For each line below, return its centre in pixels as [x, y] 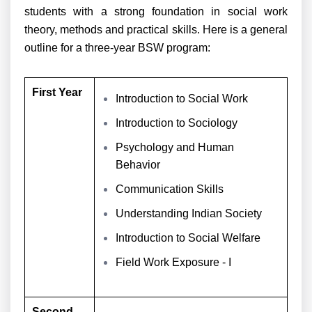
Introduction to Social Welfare [188, 238]
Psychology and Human [175, 147]
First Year [58, 92]
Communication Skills [170, 189]
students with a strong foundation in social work [156, 11]
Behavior [138, 165]
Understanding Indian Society [189, 213]
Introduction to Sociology [177, 123]
